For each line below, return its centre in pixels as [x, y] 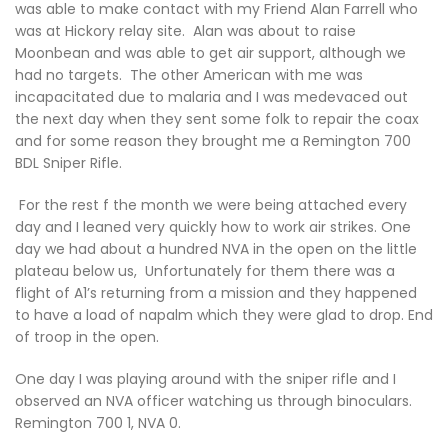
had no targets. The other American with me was [189, 75]
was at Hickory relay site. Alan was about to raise [185, 31]
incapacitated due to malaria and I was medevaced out [211, 97]
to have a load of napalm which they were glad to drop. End [224, 315]
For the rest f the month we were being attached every [211, 205]
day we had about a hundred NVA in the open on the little [216, 249]
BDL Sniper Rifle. [68, 163]
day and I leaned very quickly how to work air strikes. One [213, 227]
